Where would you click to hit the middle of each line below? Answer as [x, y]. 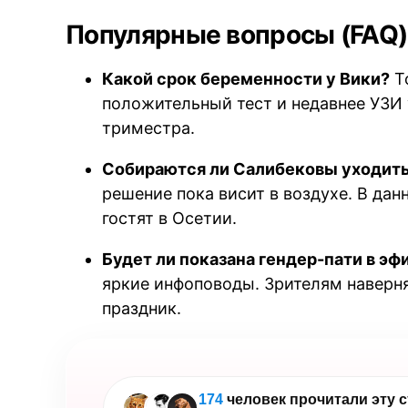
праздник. [142, 308]
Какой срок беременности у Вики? [246, 78]
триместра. [149, 127]
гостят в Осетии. [170, 218]
